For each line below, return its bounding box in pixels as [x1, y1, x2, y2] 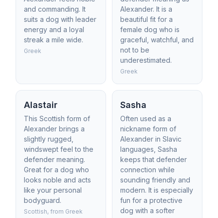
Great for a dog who [24, 165, 89, 174]
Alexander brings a [24, 125, 85, 133]
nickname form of [120, 125, 176, 133]
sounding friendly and [120, 176, 190, 184]
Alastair [24, 100, 57, 110]
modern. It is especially [120, 186, 193, 194]
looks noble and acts [24, 176, 91, 184]
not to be [120, 46, 149, 54]
